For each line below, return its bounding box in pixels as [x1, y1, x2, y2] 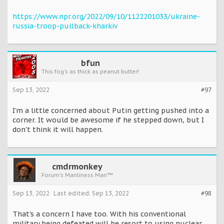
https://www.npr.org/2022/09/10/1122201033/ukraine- [12, 11, 200, 21]
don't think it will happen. [12, 124, 103, 134]
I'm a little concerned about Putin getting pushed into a [12, 105, 209, 115]
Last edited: [53, 189, 92, 197]
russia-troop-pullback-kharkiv [12, 21, 117, 30]
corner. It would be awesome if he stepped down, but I [12, 115, 204, 124]
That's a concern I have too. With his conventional [12, 209, 186, 218]
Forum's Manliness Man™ [41, 171, 112, 178]
